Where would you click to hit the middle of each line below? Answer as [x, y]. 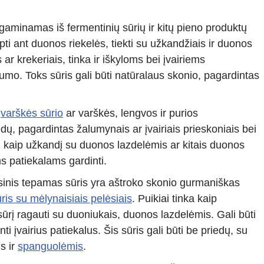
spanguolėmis [50, 247]
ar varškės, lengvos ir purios [131, 113]
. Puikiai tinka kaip [174, 199]
